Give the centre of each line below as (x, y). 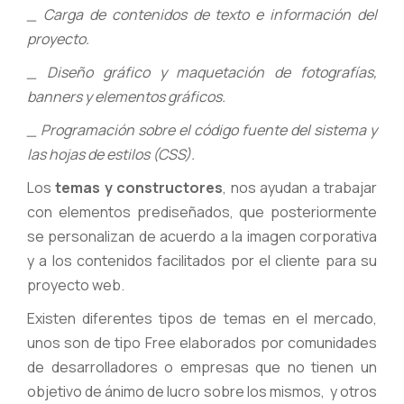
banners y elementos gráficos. (126, 96)
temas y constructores (139, 187)
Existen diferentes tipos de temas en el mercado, (202, 318)
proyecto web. (76, 285)
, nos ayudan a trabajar (300, 187)
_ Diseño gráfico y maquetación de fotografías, (202, 72)
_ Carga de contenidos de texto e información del (202, 14)
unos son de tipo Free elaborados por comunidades (202, 342)
